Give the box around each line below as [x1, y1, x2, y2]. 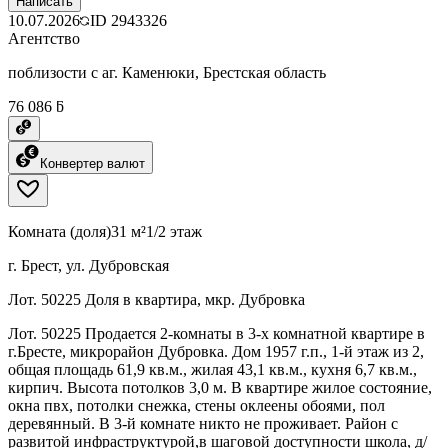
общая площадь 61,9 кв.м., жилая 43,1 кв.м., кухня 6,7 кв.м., [8, 360, 417, 378]
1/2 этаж [146, 222, 202, 240]
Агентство [8, 29, 80, 47]
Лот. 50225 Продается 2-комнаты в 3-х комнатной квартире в [8, 324, 425, 342]
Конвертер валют [40, 155, 145, 171]
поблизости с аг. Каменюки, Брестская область [8, 63, 326, 81]
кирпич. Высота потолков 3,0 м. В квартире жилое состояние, [8, 378, 432, 396]
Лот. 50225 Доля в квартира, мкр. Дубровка [8, 290, 305, 308]
